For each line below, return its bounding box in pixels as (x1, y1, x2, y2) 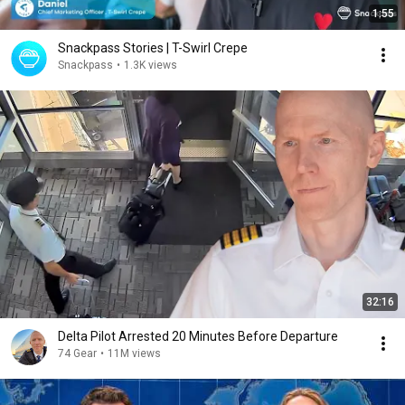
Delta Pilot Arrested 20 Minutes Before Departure (58, 329, 338, 344)
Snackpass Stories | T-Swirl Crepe (58, 41, 248, 55)
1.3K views (124, 59, 177, 71)
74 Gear (58, 347, 97, 360)
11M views (108, 347, 161, 360)
